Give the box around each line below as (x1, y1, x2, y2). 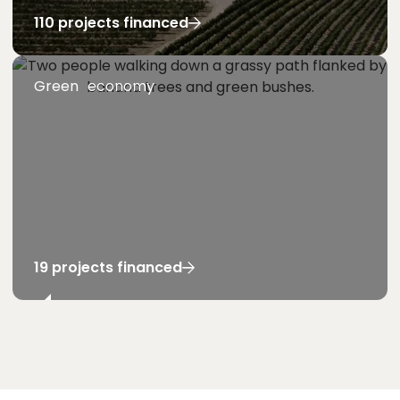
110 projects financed (34, 12, 188, 33)
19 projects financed (34, 257, 182, 278)
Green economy (34, 76, 154, 96)
